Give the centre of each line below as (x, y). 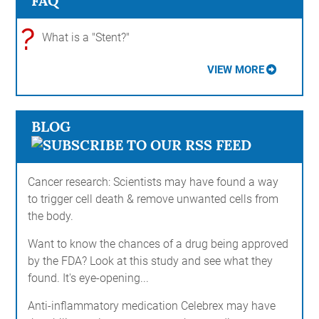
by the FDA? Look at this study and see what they (151, 261)
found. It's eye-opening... (89, 278)
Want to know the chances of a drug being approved (158, 244)
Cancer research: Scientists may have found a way (153, 182)
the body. (51, 216)
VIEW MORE (235, 70)
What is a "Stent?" (86, 38)
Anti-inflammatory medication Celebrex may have (152, 306)
